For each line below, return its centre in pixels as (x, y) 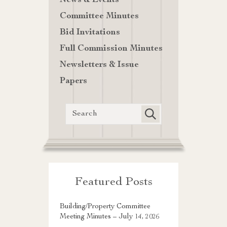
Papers (73, 82)
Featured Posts (113, 183)
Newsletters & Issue (99, 65)
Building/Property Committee (105, 207)
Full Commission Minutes (111, 49)
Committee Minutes (99, 17)
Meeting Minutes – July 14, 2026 (110, 217)
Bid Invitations (90, 33)
